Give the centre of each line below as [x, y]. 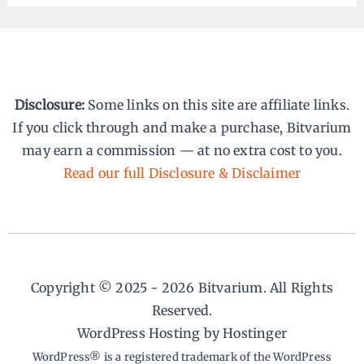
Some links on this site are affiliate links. [217, 105]
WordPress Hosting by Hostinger [182, 333]
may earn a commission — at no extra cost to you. [182, 150]
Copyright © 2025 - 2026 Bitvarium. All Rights [182, 288]
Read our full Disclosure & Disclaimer [182, 173]
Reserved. [182, 310]
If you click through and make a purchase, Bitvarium [182, 128]
